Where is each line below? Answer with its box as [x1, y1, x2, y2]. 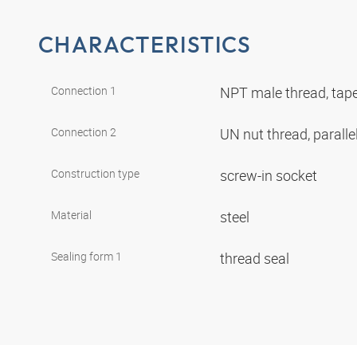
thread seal [220, 248, 292, 268]
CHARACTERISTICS [38, 30, 252, 58]
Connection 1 [51, 82, 116, 98]
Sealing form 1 [51, 248, 122, 264]
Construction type [51, 165, 139, 181]
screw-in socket [220, 165, 320, 185]
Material [51, 206, 92, 222]
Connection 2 [51, 124, 116, 139]
